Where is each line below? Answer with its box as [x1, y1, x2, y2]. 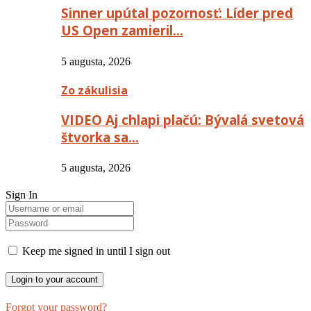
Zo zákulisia [61, 82, 128, 98]
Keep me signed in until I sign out [19, 245, 170, 258]
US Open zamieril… [61, 22, 183, 40]
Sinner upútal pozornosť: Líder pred [61, 4, 293, 22]
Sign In [6, 189, 37, 201]
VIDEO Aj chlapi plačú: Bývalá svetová [61, 110, 304, 128]
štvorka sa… [61, 128, 139, 146]
